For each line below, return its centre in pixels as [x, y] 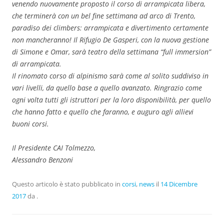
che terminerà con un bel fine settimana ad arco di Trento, [104, 15]
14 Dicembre [179, 184]
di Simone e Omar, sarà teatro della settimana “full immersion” [111, 51]
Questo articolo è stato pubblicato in [67, 184]
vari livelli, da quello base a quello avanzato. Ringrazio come [107, 87]
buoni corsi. [30, 123]
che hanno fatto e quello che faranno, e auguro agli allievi [103, 111]
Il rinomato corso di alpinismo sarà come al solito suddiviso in [110, 75]
